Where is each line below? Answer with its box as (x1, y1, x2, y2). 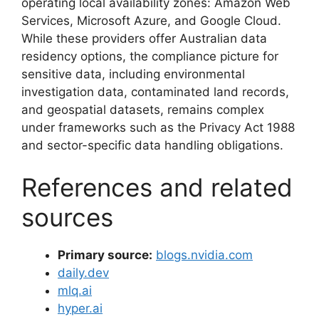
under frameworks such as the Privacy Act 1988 (21, 120, 295, 135)
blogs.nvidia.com (156, 248, 253, 263)
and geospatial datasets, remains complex (21, 102, 264, 117)
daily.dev (58, 266, 109, 281)
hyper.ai (58, 301, 103, 316)
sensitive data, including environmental (21, 66, 245, 81)
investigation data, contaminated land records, (21, 84, 289, 99)
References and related (21, 172, 293, 203)
